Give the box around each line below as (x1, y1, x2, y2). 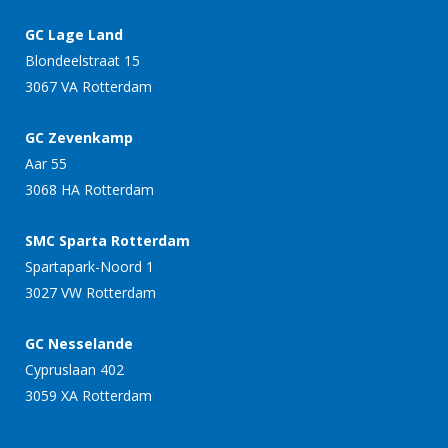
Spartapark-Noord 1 (25, 257, 154, 276)
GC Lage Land (25, 25, 123, 44)
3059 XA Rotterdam (25, 386, 152, 405)
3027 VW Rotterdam (25, 283, 156, 302)
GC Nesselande (25, 334, 133, 353)
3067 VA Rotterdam (25, 77, 152, 96)
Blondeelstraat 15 (25, 51, 140, 70)
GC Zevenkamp (25, 128, 133, 147)
